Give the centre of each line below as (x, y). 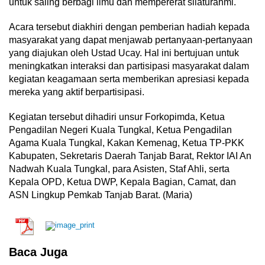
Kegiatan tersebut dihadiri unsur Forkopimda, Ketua (117, 117)
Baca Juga (38, 252)
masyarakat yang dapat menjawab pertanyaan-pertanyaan (131, 40)
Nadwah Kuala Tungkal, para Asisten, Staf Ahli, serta (119, 169)
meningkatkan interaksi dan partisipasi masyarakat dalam (129, 66)
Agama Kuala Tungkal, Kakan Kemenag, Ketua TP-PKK (127, 143)
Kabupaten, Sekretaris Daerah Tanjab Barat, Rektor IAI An (130, 156)
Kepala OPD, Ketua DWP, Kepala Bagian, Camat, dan (122, 182)
